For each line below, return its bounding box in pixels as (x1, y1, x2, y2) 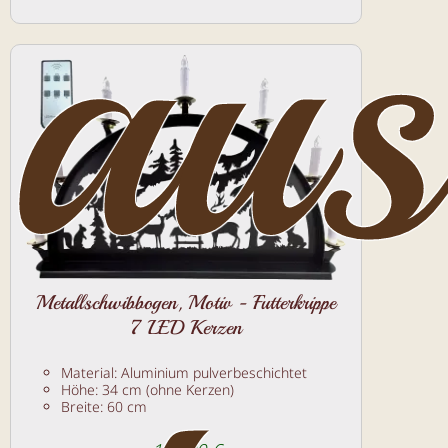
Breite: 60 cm (61, 397, 147, 417)
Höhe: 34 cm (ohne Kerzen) (61, 380, 234, 400)
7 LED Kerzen (130, 315, 242, 341)
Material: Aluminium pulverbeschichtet (61, 363, 307, 383)
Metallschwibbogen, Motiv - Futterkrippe (36, 290, 336, 316)
